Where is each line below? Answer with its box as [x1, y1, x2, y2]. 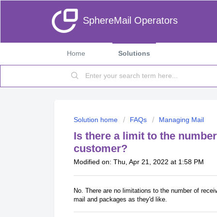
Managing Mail [159, 116, 204, 124]
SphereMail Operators [83, 15, 178, 26]
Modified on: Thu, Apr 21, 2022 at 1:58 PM [74, 158, 204, 166]
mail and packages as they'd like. [74, 195, 167, 203]
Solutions [118, 49, 150, 57]
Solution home [74, 116, 120, 124]
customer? [74, 142, 127, 155]
